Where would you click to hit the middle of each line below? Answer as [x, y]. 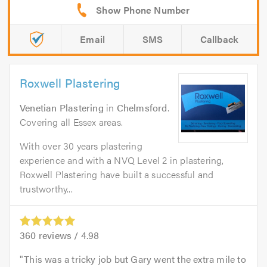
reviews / [58, 235]
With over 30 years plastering [81, 146]
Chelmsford [142, 108]
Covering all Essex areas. [71, 122]
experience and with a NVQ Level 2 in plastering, [122, 160]
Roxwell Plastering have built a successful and [117, 175]
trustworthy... [46, 189]
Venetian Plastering [62, 108]
